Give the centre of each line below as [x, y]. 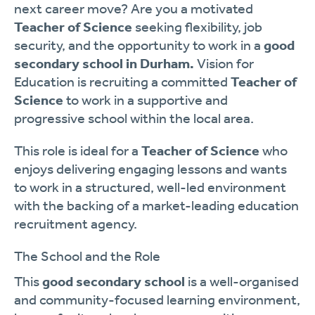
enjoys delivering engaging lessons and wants [150, 169]
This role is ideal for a [78, 150]
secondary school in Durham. [104, 63]
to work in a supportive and [146, 100]
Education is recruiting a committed [122, 82]
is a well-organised [242, 281]
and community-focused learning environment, [157, 300]
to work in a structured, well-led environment [150, 187]
